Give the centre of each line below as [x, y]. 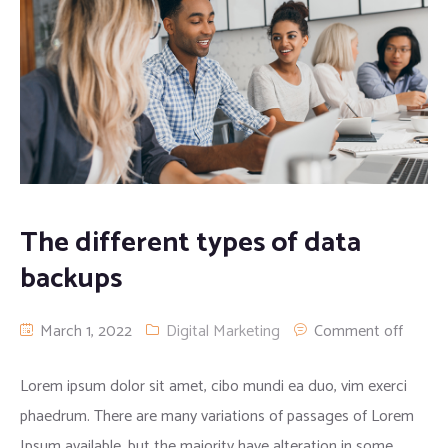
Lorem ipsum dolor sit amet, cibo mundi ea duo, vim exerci [213, 387]
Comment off [358, 332]
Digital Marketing [223, 332]
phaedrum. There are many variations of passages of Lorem [217, 417]
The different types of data [190, 243]
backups [71, 279]
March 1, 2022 [84, 332]
